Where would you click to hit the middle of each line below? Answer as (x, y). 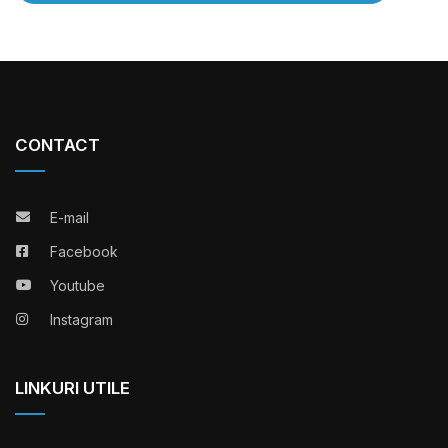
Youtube (77, 285)
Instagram (81, 319)
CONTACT (57, 144)
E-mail (69, 217)
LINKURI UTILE (72, 387)
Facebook (84, 251)
